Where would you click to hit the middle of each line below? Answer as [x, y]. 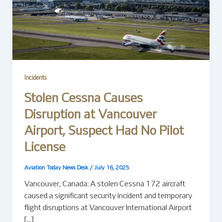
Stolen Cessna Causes [83, 99]
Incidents [35, 79]
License [45, 148]
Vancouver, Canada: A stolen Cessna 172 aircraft [105, 184]
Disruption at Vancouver [90, 115]
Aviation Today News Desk [57, 168]
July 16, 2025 [111, 168]
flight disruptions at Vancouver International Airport [108, 208]
